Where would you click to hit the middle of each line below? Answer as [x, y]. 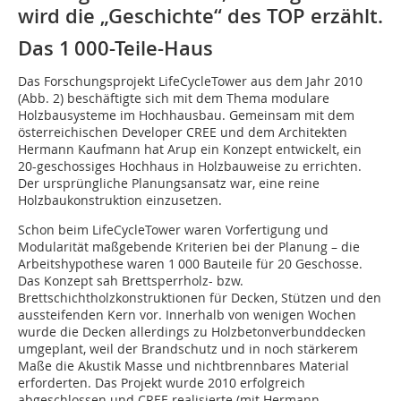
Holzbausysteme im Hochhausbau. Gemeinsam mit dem [186, 115]
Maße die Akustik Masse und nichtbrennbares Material [183, 366]
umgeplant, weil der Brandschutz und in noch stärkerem [188, 349]
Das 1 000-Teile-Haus [115, 49]
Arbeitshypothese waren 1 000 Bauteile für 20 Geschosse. [190, 264]
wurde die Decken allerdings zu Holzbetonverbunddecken [192, 332]
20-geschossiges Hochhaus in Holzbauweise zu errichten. [190, 166]
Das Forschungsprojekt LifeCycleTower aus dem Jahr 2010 [190, 81]
